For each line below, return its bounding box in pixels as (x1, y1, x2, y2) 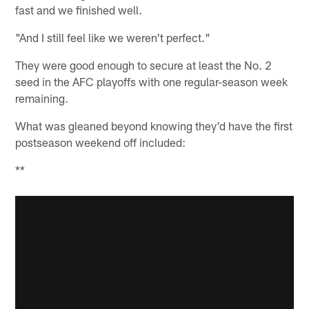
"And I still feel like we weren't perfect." (15, 30, 211, 44)
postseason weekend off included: (15, 134, 186, 149)
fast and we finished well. (15, 2, 143, 17)
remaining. (15, 90, 69, 105)
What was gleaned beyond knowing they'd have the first (15, 118, 293, 132)
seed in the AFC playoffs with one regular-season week (15, 74, 288, 88)
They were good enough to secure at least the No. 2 (15, 57, 272, 72)
